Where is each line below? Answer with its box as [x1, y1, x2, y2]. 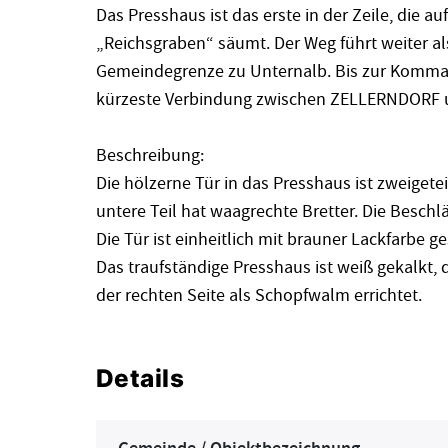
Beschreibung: [95, 144, 204, 168]
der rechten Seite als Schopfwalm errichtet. [95, 284, 422, 308]
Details [95, 363, 185, 394]
